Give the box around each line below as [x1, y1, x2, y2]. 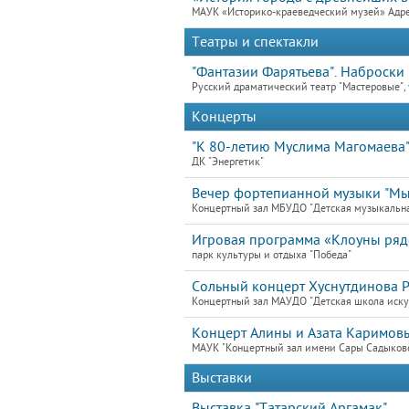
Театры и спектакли [192, 34, 319, 50]
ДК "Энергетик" [192, 156, 264, 168]
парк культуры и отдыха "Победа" [192, 249, 351, 261]
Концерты [192, 109, 257, 125]
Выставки [192, 370, 252, 386]
